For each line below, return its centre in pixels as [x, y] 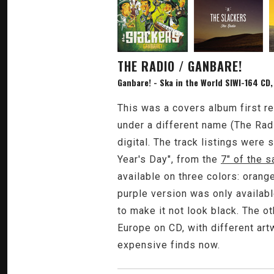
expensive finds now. [169, 245]
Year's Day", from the [169, 159]
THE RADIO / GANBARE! [180, 66]
